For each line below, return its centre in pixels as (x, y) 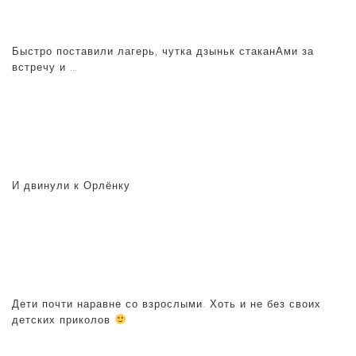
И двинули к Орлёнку (71, 185)
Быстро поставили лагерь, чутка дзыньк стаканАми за (163, 50)
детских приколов (63, 319)
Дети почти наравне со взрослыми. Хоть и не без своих (166, 303)
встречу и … (45, 66)
